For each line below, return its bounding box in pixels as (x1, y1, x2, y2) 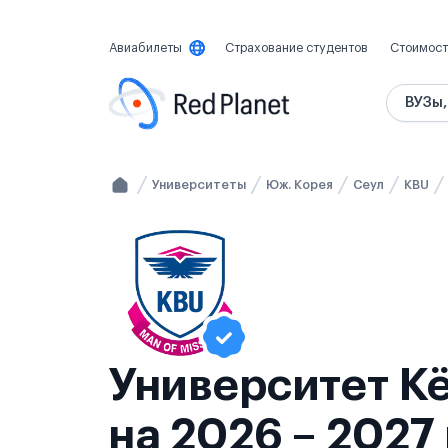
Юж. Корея (266, 179, 333, 191)
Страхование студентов (225, 42, 368, 54)
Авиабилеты (109, 42, 182, 54)
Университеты (152, 179, 246, 191)
